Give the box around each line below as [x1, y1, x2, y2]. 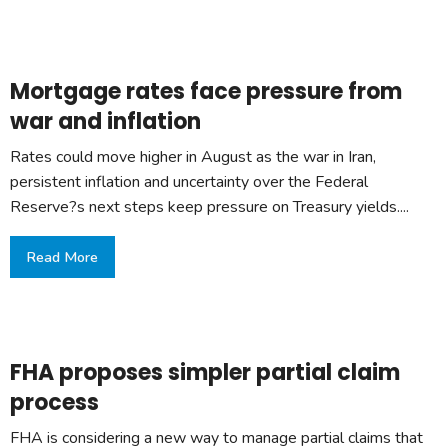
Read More [26, 246, 99, 267]
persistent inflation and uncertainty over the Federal [10, 170, 368, 193]
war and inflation [10, 105, 201, 137]
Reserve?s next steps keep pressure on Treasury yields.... [10, 195, 409, 218]
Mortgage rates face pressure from [10, 75, 402, 107]
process [10, 387, 99, 419]
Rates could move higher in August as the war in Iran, [10, 145, 376, 168]
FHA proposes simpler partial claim [10, 357, 400, 389]
